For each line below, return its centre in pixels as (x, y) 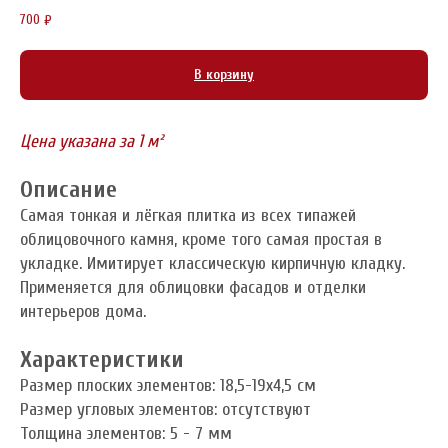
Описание (68, 189)
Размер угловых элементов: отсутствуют (165, 409)
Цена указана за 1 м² (91, 141)
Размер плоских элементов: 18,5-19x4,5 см (168, 385)
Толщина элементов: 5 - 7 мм (126, 433)
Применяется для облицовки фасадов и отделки (193, 287)
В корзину (224, 74)
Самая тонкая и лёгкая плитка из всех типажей (188, 215)
